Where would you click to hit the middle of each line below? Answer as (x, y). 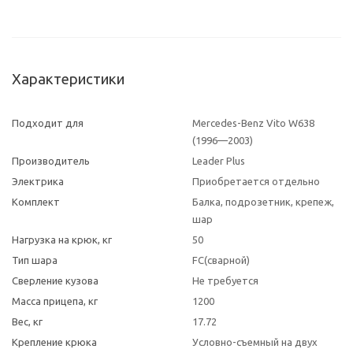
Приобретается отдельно (256, 181)
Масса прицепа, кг (55, 301)
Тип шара (35, 260)
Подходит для (48, 123)
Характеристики (68, 79)
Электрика (38, 181)
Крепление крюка (54, 342)
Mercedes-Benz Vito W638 (253, 123)
